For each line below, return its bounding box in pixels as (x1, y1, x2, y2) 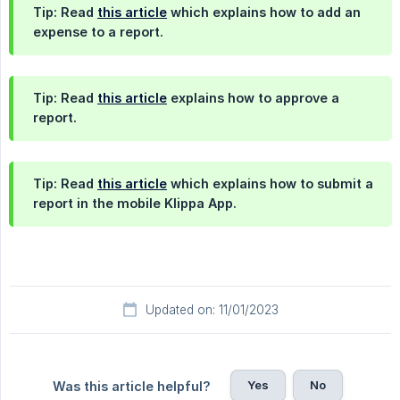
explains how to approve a (167, 90, 339, 106)
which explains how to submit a (167, 176, 373, 192)
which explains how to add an (167, 4, 361, 21)
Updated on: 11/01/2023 (145, 303, 279, 318)
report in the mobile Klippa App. (33, 196, 237, 212)
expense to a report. (33, 24, 163, 40)
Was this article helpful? (52, 379, 211, 395)
